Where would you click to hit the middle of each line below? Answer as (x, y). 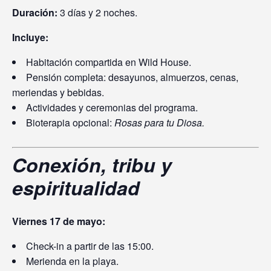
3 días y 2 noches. (97, 12)
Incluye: (30, 37)
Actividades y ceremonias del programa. (112, 107)
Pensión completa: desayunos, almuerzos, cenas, (132, 77)
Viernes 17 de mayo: (59, 221)
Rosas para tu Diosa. (159, 122)
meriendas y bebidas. (58, 92)
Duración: (35, 12)
